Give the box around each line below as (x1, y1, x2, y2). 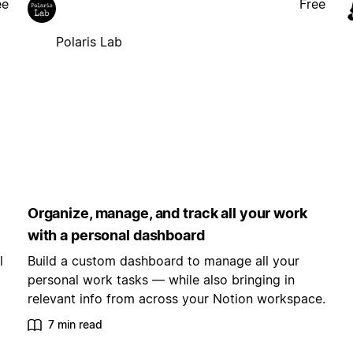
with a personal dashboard (27, 227, 205, 244)
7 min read (47, 318, 102, 332)
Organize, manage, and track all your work (27, 205, 307, 222)
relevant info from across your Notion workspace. (27, 291, 325, 307)
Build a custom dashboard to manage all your (27, 253, 299, 269)
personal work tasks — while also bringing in (27, 272, 295, 288)
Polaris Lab (55, 33, 122, 50)
